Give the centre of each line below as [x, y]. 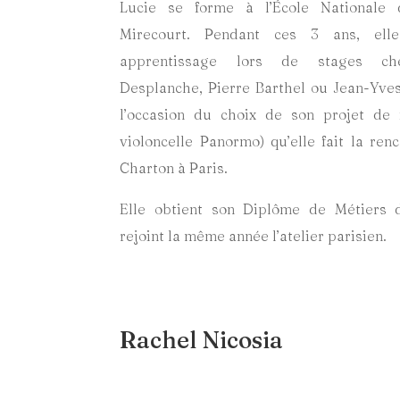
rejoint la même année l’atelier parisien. [254, 236]
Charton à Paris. [174, 168]
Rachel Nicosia [202, 340]
